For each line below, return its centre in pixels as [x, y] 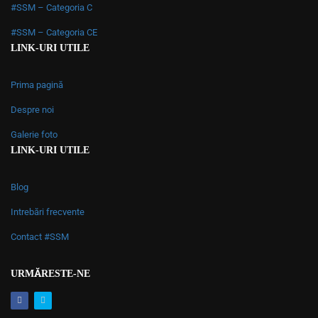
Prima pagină [37, 84]
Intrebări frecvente [48, 212]
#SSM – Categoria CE [54, 32]
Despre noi [32, 109]
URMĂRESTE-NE [50, 273]
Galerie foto [34, 134]
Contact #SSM [40, 236]
